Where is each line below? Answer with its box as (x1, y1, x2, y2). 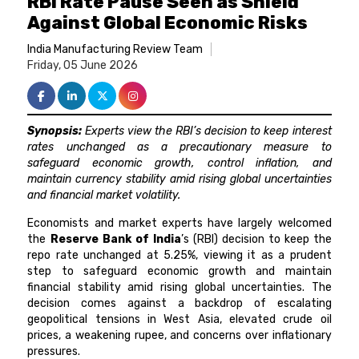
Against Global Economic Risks (27, 12, 309, 34)
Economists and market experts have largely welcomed (27, 216, 332, 231)
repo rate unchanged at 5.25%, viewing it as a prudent (27, 248, 332, 263)
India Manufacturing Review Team (27, 42, 204, 57)
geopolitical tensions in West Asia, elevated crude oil (27, 313, 332, 327)
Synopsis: (27, 124, 83, 139)
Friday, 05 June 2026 (27, 58, 139, 73)
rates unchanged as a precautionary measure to (27, 140, 332, 155)
